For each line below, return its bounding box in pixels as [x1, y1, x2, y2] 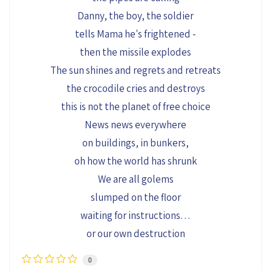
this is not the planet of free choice [60, 100, 211, 114]
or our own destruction [86, 227, 185, 241]
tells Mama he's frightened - [75, 27, 196, 41]
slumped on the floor [90, 191, 181, 204]
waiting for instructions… [80, 209, 191, 223]
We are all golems [97, 172, 174, 186]
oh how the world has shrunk [74, 154, 197, 168]
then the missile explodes [80, 45, 191, 59]
